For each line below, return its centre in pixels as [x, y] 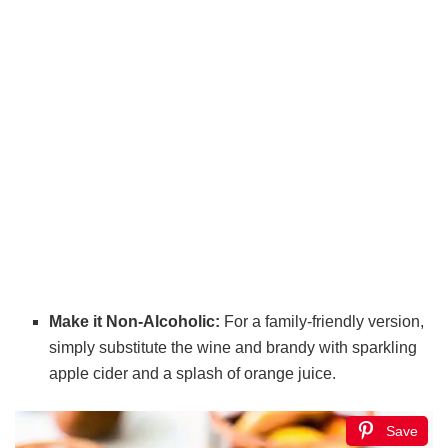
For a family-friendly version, [322, 322]
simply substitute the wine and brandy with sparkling [233, 348]
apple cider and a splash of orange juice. [193, 374]
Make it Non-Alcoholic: [135, 322]
